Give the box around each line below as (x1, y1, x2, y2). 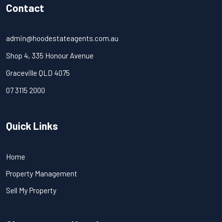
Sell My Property (6, 186, 56, 195)
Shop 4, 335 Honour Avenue (6, 51, 94, 60)
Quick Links (6, 119, 58, 132)
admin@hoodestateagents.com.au (6, 34, 118, 43)
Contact (6, 1, 44, 14)
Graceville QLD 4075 (6, 68, 70, 77)
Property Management (6, 169, 77, 178)
